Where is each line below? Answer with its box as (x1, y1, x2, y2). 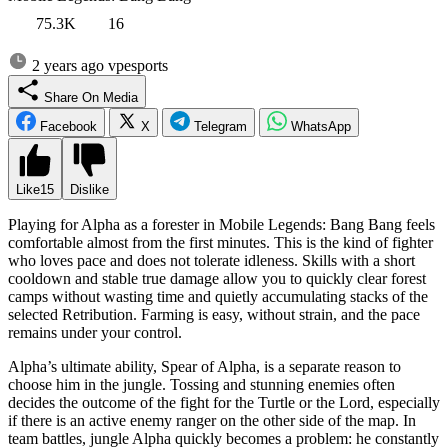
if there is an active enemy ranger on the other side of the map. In (8, 411, 416, 429)
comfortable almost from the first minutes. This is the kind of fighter (8, 233, 433, 251)
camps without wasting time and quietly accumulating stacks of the (8, 287, 428, 305)
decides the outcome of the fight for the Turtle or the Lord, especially (8, 393, 440, 411)
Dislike (70, 181, 109, 197)
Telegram (194, 118, 247, 134)
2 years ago (28, 56, 108, 74)
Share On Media (103, 89, 138, 105)
